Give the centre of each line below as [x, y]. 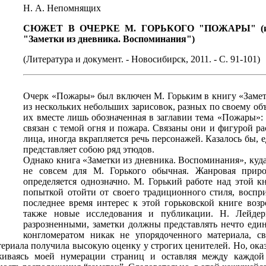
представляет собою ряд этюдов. [89, 149]
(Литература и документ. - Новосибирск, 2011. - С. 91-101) [142, 59]
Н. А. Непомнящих [62, 8]
